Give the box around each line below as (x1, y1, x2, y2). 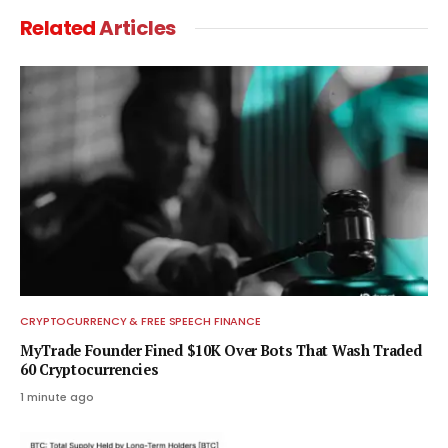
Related (20, 14, 100, 43)
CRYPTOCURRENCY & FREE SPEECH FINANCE (20, 312, 262, 329)
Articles (99, 14, 176, 43)
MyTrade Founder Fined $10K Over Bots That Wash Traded (20, 340, 422, 360)
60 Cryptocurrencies (20, 359, 159, 379)
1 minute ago (20, 388, 94, 405)
